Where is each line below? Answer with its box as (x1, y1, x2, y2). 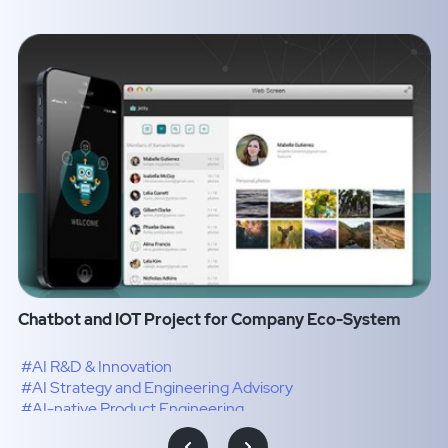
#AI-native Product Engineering (20, 397, 244, 419)
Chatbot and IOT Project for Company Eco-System (17, 308, 401, 330)
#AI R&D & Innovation (20, 355, 172, 377)
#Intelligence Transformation (20, 418, 225, 440)
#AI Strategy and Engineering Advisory (20, 376, 293, 398)
